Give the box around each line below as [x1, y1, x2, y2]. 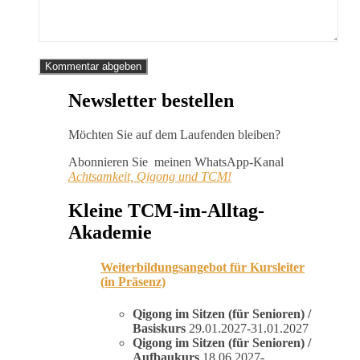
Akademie [68, 222, 152, 243]
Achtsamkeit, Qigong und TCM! [68, 170, 231, 184]
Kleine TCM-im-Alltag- [68, 200, 264, 222]
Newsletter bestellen [68, 90, 234, 112]
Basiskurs [133, 321, 186, 335]
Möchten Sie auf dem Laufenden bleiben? [68, 128, 280, 142]
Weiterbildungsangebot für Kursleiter [100, 260, 305, 275]
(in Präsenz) [100, 275, 166, 289]
